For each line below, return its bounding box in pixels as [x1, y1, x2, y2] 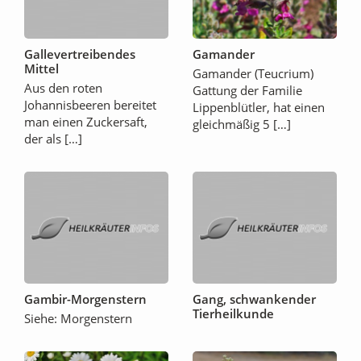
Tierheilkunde [193, 305, 274, 322]
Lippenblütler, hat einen [193, 99, 325, 116]
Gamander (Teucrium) [193, 65, 313, 82]
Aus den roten [24, 80, 102, 97]
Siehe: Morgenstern [24, 310, 132, 327]
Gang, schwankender [193, 291, 316, 308]
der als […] [24, 131, 82, 147]
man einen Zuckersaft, [24, 114, 147, 131]
